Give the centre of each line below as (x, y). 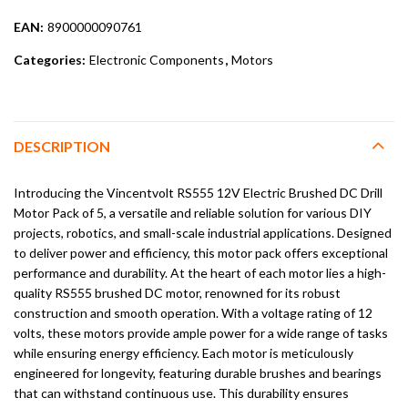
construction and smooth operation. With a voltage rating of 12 (193, 312)
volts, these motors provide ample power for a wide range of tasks (201, 332)
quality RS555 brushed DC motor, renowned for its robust (177, 292)
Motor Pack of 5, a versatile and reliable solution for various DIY (193, 212)
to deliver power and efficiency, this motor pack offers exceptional (201, 252)
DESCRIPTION (62, 146)
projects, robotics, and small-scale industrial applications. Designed (203, 232)
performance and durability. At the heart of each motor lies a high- (200, 272)
